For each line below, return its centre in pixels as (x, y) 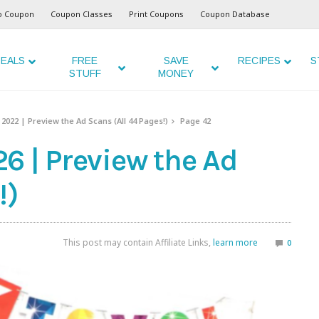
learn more (235, 243)
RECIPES (259, 61)
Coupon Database (235, 14)
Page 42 (196, 121)
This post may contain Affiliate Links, (138, 243)
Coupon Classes (82, 14)
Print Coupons (156, 14)
